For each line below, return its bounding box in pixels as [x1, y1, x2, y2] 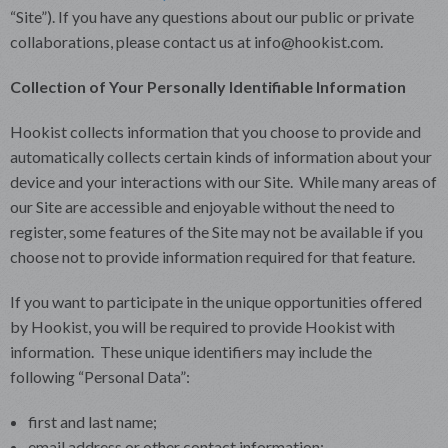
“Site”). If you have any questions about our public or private [10, 6, 414, 26]
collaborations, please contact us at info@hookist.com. [10, 31, 383, 51]
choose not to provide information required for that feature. [10, 246, 415, 266]
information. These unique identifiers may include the [10, 341, 372, 361]
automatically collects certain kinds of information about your [10, 146, 432, 166]
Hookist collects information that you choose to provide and [10, 121, 421, 141]
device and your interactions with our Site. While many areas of [10, 171, 437, 191]
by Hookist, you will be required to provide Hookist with [10, 316, 395, 336]
